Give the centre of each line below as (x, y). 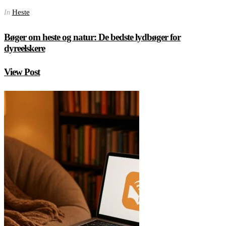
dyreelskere (24, 48)
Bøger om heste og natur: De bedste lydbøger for (92, 37)
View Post (22, 72)
